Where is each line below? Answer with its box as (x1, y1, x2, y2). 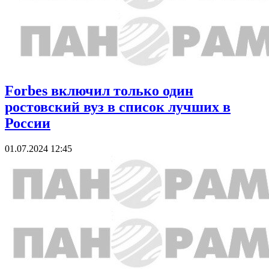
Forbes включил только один (5, 83, 193, 99)
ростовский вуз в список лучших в (5, 99, 231, 115)
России (5, 115, 50, 131)
